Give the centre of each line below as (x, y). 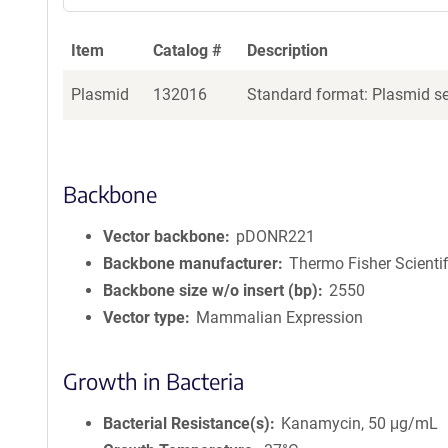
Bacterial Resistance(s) (186, 423)
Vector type (144, 317)
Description (287, 50)
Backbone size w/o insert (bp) (210, 290)
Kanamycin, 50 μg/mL (360, 423)
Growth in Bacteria (153, 381)
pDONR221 (276, 236)
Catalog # (187, 50)
